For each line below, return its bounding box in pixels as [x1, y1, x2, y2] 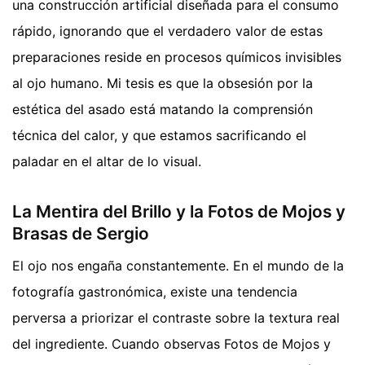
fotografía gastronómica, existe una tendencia [12, 283, 297, 300]
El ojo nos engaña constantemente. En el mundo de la [12, 257, 344, 274]
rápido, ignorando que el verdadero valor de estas [12, 23, 323, 40]
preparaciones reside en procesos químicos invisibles [12, 49, 341, 66]
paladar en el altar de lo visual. [12, 153, 201, 170]
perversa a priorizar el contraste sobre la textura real [12, 309, 340, 326]
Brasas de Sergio [12, 222, 149, 244]
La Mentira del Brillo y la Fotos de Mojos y [12, 200, 345, 222]
